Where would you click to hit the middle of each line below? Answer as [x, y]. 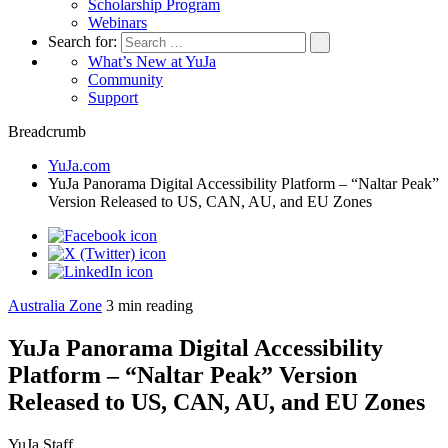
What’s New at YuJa [152, 61]
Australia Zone [55, 305]
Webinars [117, 22]
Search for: [84, 41]
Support [113, 97]
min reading [155, 305]
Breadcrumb [47, 131]
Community [125, 79]
